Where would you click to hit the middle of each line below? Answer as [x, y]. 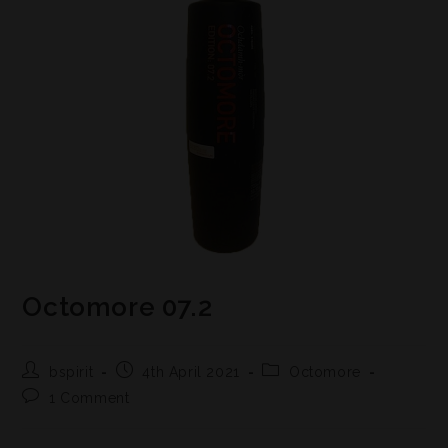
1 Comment [89, 398]
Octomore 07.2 [117, 307]
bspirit [71, 372]
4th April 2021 [191, 372]
